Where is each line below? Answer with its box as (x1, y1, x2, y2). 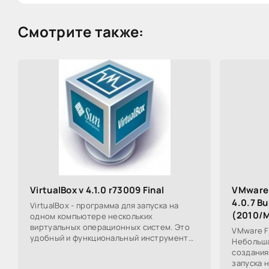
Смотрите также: (18, 22, 144, 41)
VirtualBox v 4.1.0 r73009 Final (30, 183, 165, 196)
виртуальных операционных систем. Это (30, 221, 190, 232)
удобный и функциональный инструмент (30, 232, 189, 243)
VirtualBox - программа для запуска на (30, 199, 179, 211)
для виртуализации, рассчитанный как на (30, 243, 189, 254)
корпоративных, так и (30, 253, 113, 265)
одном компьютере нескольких (30, 210, 153, 222)
